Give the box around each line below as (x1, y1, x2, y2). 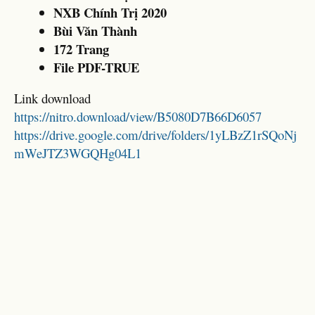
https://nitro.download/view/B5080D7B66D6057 (14, 108, 262, 126)
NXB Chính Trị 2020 (53, 2, 167, 22)
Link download (14, 89, 91, 108)
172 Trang (53, 39, 109, 58)
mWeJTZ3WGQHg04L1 (14, 144, 141, 162)
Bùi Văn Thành (53, 20, 137, 40)
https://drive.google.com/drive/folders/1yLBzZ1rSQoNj (14, 126, 297, 144)
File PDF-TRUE (53, 57, 139, 77)
